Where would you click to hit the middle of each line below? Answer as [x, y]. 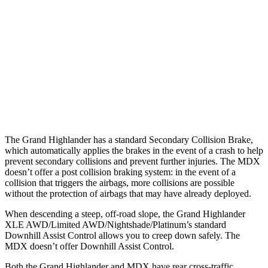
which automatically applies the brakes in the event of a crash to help [134, 150]
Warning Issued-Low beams [68, 101]
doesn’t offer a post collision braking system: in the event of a [120, 172]
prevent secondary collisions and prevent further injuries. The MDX [133, 161]
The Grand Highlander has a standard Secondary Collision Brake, [129, 139]
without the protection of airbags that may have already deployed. [128, 193]
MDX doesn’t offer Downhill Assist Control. [89, 246]
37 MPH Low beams [68, 73]
